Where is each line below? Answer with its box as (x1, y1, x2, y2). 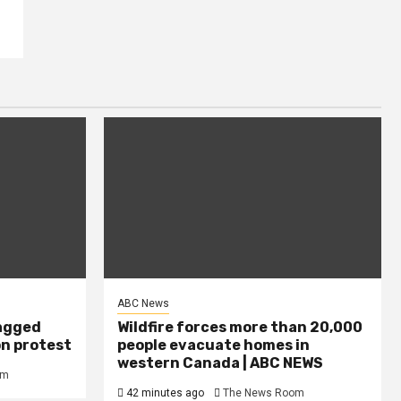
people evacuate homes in (117, 337, 310, 354)
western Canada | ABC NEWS (117, 354, 323, 372)
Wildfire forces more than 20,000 (117, 319, 363, 337)
